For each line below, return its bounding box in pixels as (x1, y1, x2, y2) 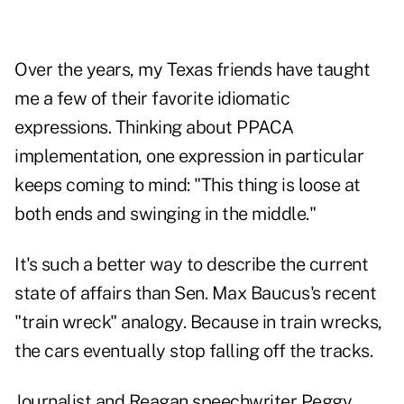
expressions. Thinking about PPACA (14, 116, 294, 139)
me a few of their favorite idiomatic (14, 87, 289, 110)
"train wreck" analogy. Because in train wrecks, (14, 311, 382, 334)
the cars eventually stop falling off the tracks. (14, 340, 372, 363)
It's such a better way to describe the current (14, 253, 368, 276)
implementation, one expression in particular (14, 145, 363, 168)
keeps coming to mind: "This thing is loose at (14, 174, 361, 197)
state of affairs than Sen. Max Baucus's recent (14, 282, 376, 305)
